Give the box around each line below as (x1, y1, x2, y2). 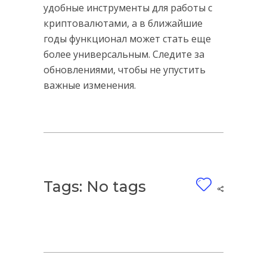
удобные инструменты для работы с (43, 1, 212, 15)
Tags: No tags (43, 178, 146, 196)
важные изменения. (43, 79, 136, 92)
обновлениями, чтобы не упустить (43, 63, 206, 77)
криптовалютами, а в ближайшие (43, 17, 203, 30)
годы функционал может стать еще (43, 32, 211, 46)
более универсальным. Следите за (43, 48, 204, 61)
